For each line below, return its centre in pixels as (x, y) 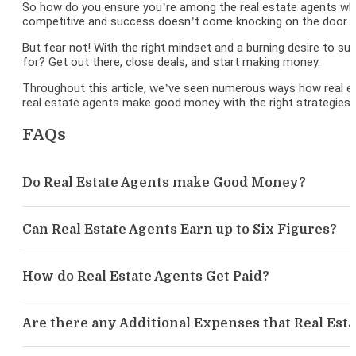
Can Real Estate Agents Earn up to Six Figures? (180, 229)
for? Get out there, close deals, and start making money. (171, 62)
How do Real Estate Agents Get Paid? (146, 276)
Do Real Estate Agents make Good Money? (164, 182)
